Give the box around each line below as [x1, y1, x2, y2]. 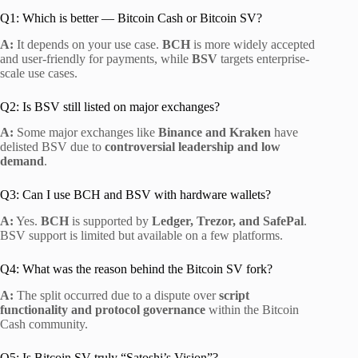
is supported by [69, 214, 152, 229]
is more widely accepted [190, 37, 315, 51]
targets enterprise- [217, 51, 309, 66]
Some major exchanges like [14, 125, 158, 140]
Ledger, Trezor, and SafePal [152, 214, 304, 229]
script [219, 288, 249, 302]
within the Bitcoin [205, 302, 299, 316]
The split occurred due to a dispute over [14, 288, 219, 302]
